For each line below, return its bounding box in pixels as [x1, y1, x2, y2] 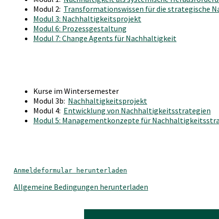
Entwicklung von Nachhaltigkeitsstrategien [64, 106, 211, 116]
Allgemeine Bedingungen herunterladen [14, 182, 148, 192]
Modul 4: [33, 106, 64, 116]
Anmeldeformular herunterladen [14, 167, 127, 175]
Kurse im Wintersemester [33, 86, 119, 96]
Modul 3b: [33, 96, 68, 106]
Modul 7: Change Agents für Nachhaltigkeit [33, 33, 176, 44]
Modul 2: [33, 4, 64, 14]
